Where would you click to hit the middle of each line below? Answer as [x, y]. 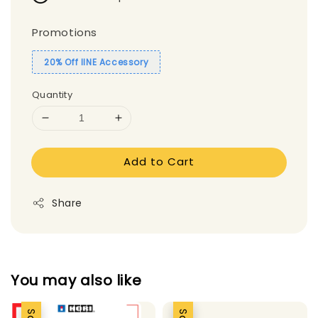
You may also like [76, 281]
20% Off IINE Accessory [97, 62]
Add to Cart [159, 161]
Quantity [53, 94]
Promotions [65, 32]
